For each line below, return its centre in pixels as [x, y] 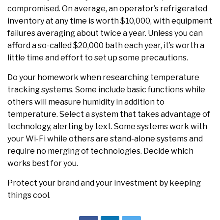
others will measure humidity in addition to [86, 102]
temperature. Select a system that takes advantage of [109, 114]
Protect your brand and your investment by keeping [104, 183]
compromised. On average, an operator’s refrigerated [107, 9]
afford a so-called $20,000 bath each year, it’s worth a [106, 46]
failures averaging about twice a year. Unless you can [105, 33]
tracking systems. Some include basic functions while [106, 90]
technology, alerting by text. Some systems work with [107, 127]
